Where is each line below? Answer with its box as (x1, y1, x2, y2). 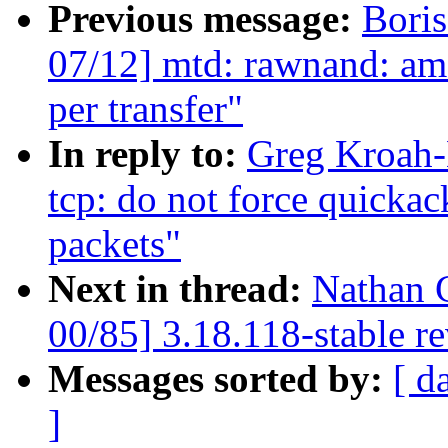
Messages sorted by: (48, 357, 393, 401)
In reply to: (48, 132, 247, 176)
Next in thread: (48, 267, 312, 311)
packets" (48, 222, 181, 266)
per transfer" (48, 87, 243, 131)
